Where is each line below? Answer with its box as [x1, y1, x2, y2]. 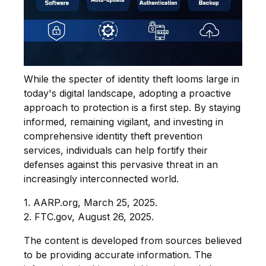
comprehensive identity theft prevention [24, 129, 202, 142]
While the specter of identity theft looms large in [24, 72, 239, 85]
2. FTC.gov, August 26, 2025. [24, 210, 154, 223]
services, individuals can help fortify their [24, 144, 208, 156]
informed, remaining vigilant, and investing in [24, 115, 223, 128]
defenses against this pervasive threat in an [24, 158, 218, 170]
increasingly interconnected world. [24, 172, 179, 185]
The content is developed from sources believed [24, 234, 242, 246]
